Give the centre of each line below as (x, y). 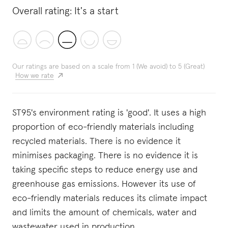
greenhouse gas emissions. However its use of (104, 184)
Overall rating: (42, 11)
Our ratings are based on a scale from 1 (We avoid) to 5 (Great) (108, 67)
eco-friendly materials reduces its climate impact (110, 198)
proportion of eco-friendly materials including (103, 127)
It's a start (96, 11)
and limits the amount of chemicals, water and (104, 213)
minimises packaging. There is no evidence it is (105, 156)
